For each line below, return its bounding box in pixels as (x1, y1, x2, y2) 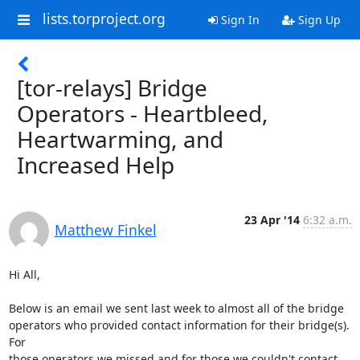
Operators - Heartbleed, (17, 98, 268, 129)
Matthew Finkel (54, 220, 157, 239)
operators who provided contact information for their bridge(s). (8, 317, 350, 333)
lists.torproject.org (42, 9, 166, 29)
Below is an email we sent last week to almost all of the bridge (8, 301, 344, 316)
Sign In (217, 12, 260, 27)
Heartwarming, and (17, 124, 223, 154)
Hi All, (8, 267, 40, 282)
